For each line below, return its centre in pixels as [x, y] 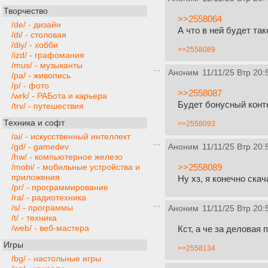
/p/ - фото [30, 86]
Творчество [26, 11]
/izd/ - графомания [48, 55]
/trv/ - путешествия [48, 106]
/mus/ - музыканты [47, 66]
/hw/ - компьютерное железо [67, 157]
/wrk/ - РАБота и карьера [59, 96]
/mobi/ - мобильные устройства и [76, 167]
